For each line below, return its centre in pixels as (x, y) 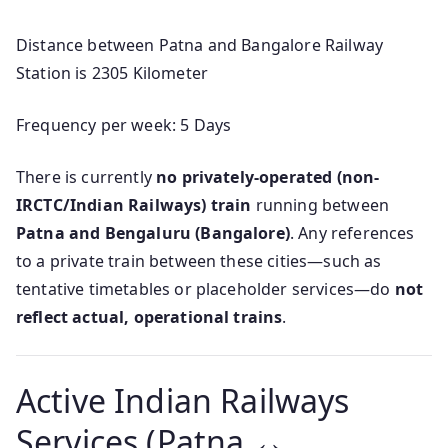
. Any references (352, 233)
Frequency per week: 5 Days (124, 125)
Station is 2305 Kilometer (112, 73)
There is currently (86, 177)
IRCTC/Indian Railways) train (134, 205)
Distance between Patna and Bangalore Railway (200, 45)
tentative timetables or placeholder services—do (205, 289)
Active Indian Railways (183, 401)
